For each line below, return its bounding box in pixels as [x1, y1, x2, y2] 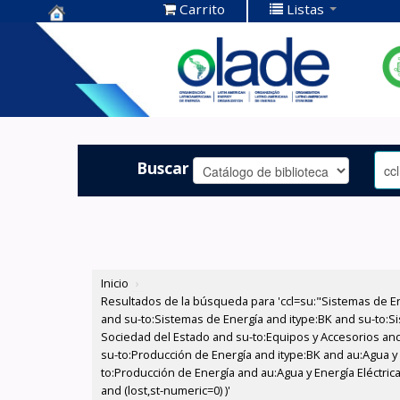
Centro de [48, 23, 131, 47]
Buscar [137, 156, 190, 179]
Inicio [101, 275, 129, 292]
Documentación [48, 51, 181, 75]
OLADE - [48, 79, 116, 103]
